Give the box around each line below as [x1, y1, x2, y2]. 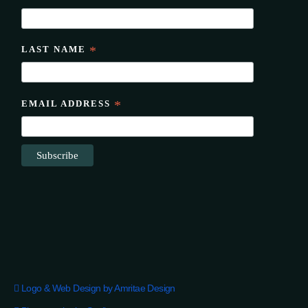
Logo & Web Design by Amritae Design [21, 282, 175, 294]
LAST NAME [21, 44, 89, 55]
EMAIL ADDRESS [21, 98, 114, 109]
